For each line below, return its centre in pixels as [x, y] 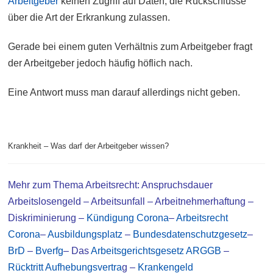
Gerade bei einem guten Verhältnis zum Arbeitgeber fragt [130, 47]
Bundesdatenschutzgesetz [190, 235]
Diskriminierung [42, 218]
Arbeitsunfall [118, 202]
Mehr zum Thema [47, 185]
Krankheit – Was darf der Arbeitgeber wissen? [89, 146]
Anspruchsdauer [177, 185]
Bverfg [50, 251]
